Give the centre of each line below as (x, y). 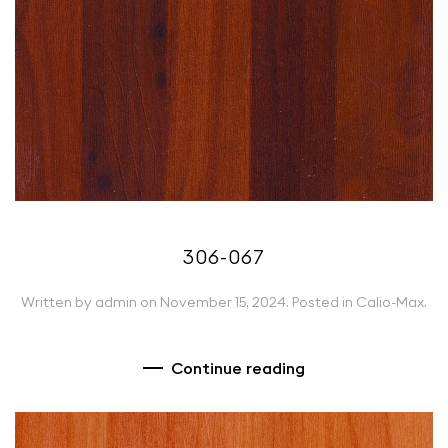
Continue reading (238, 368)
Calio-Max (390, 302)
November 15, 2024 (223, 302)
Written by (58, 302)
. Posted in (321, 302)
